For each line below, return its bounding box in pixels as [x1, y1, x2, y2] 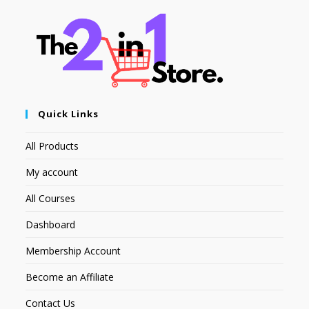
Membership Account [26, 244, 121, 258]
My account [26, 166, 79, 179]
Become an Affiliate [26, 270, 114, 284]
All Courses [26, 192, 76, 206]
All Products [26, 139, 79, 153]
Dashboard [26, 218, 76, 232]
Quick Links [38, 108, 99, 121]
